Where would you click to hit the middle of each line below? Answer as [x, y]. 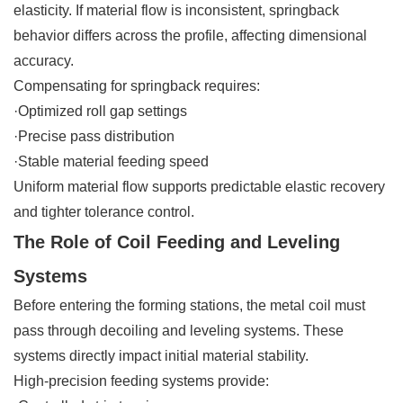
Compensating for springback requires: [137, 85]
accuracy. [44, 60]
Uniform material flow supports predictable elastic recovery [199, 186]
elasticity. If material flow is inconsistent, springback [176, 10]
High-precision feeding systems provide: [141, 381]
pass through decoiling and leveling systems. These [179, 330]
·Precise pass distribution [94, 136]
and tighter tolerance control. [104, 211]
